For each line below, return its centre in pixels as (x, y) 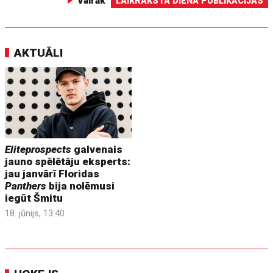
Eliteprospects (38, 149)
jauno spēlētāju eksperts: (68, 161)
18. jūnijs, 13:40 (35, 213)
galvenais (97, 149)
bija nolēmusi (81, 186)
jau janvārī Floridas (52, 173)
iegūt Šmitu (34, 198)
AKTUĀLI (39, 52)
